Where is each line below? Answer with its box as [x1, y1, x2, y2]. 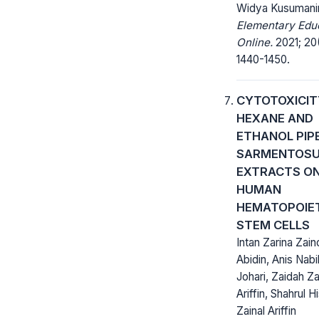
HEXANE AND [236, 110, 313, 125]
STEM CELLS [236, 217, 310, 232]
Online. [236, 35, 273, 49]
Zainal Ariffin [236, 303, 296, 318]
